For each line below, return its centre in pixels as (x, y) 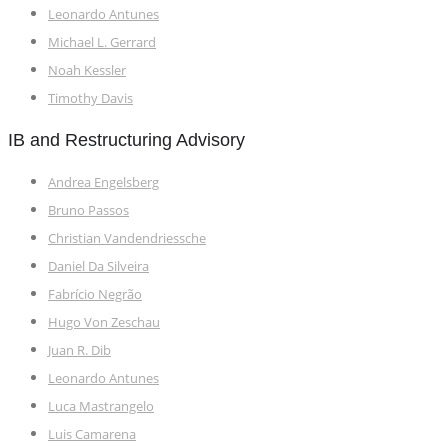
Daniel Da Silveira (98, 266)
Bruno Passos (88, 210)
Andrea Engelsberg (103, 182)
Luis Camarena (92, 434)
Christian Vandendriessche (127, 238)
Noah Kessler (87, 70)
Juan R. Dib (79, 350)
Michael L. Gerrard (102, 42)
